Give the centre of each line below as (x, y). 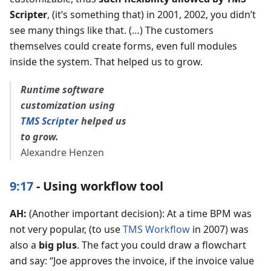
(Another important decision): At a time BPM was (139, 213)
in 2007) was (219, 229)
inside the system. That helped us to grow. (106, 61)
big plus (58, 245)
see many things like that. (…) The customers (112, 30)
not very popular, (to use (66, 229)
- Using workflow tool (98, 186)
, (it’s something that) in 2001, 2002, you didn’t (152, 14)
